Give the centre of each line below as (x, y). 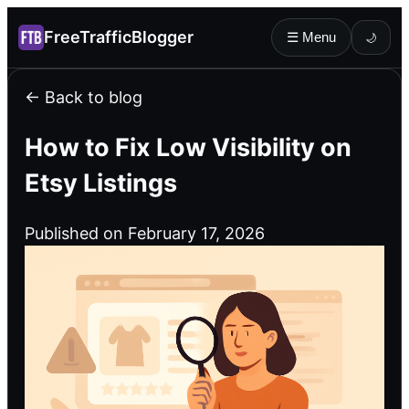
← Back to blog (84, 97)
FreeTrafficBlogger (119, 37)
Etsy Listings (101, 184)
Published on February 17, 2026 (145, 233)
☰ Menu (311, 37)
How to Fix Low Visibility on (188, 148)
